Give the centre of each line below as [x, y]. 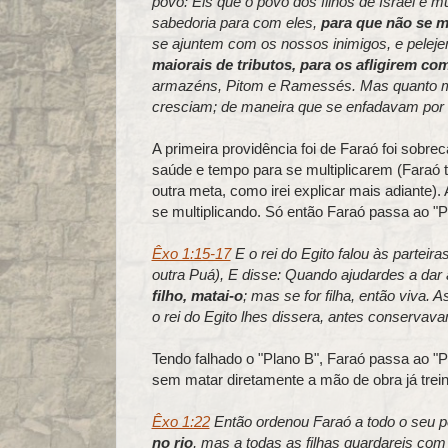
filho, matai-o [197, 295]
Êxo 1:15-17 [191, 253]
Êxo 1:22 [180, 421]
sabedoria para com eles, [236, 22]
